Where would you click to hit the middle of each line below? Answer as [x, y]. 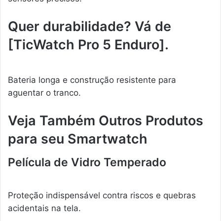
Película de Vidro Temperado [87, 163]
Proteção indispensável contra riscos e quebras [102, 195]
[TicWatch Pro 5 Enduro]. [88, 45]
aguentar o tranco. [44, 92]
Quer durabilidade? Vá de [90, 27]
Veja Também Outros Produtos [106, 120]
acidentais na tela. [44, 208]
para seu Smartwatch [78, 139]
